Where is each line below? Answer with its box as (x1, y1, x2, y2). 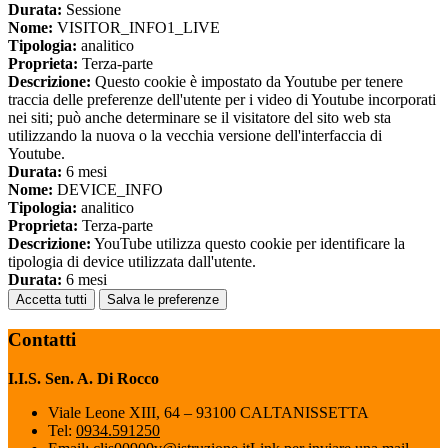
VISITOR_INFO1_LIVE (53, 19, 220, 37)
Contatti (8, 328, 76, 350)
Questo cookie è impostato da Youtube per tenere (91, 73, 403, 91)
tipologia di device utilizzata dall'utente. (8, 253, 256, 271)
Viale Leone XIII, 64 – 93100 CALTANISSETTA (48, 403, 369, 421)
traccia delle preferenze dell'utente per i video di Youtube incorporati (8, 91, 436, 109)
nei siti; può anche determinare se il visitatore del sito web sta (8, 109, 391, 127)
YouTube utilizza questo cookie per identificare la (91, 235, 405, 253)
